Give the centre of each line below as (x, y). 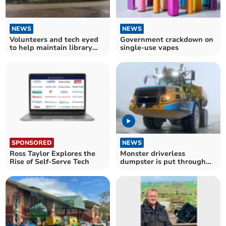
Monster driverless (153, 154)
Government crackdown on (167, 39)
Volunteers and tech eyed (54, 39)
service (22, 55)
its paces (135, 170)
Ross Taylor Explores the (53, 154)
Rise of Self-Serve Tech (50, 162)
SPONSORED (32, 143)
